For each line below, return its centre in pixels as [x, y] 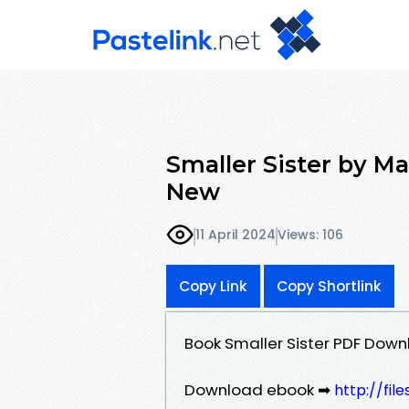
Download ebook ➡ [259, 389]
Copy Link [213, 286]
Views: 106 [310, 235]
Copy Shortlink [329, 286]
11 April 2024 [236, 235]
